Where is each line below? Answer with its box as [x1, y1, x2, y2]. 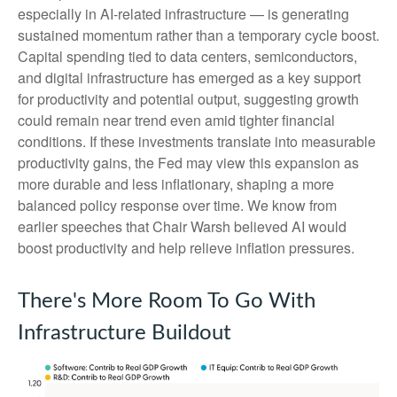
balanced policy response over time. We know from [18, 195, 337, 216]
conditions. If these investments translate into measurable [18, 131, 376, 152]
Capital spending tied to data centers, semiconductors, [18, 46, 357, 67]
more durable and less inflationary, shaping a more [18, 174, 334, 195]
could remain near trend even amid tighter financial [18, 110, 335, 131]
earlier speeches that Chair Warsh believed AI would [18, 216, 346, 237]
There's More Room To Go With [18, 291, 315, 313]
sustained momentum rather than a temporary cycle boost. [18, 25, 379, 46]
